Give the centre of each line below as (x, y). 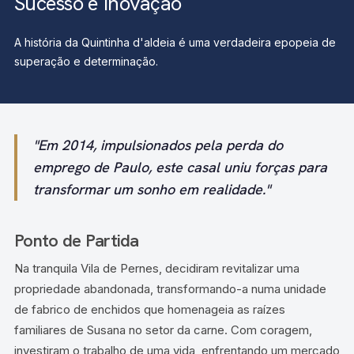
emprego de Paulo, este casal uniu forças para (180, 167)
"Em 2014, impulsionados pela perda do (158, 145)
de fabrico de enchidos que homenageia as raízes (149, 309)
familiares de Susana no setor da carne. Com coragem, (163, 330)
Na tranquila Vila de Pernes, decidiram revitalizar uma (156, 268)
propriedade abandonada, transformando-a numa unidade (170, 288)
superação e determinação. (86, 61)
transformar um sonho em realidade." (151, 189)
